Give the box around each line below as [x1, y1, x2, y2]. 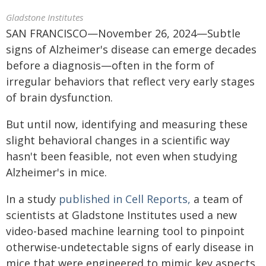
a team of [191, 192, 243, 206]
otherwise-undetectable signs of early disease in [6, 240, 254, 254]
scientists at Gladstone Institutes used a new [6, 208, 237, 222]
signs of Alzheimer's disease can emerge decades [6, 42, 256, 56]
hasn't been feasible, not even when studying [6, 149, 237, 163]
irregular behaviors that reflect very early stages [6, 74, 255, 88]
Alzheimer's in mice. [6, 165, 107, 179]
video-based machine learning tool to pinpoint [6, 224, 245, 238]
